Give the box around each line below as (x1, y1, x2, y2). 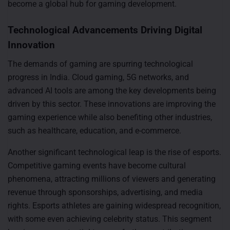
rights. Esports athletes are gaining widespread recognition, (8, 200, 221, 210)
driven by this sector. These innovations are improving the (8, 99, 216, 109)
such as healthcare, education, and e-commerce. (8, 125, 181, 136)
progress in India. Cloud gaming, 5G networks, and (8, 72, 189, 82)
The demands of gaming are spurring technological (8, 59, 193, 69)
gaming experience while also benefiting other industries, (8, 112, 212, 122)
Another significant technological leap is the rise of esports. (8, 147, 221, 157)
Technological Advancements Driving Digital (8, 24, 202, 36)
